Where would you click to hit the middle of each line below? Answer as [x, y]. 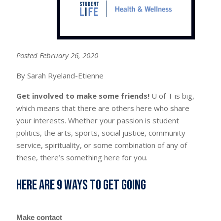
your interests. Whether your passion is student [98, 121]
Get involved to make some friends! [84, 96]
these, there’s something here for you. [82, 158]
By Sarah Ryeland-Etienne [60, 76]
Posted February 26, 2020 [57, 55]
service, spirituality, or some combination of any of [102, 145]
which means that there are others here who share [103, 108]
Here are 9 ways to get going [81, 185]
